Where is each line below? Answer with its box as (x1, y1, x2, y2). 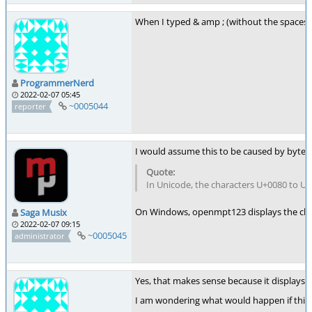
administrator (15, 230, 65, 241)
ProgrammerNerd (20, 76, 94, 89)
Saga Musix (20, 205, 67, 219)
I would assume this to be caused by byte (135, 145, 308, 157)
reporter (15, 100, 47, 111)
